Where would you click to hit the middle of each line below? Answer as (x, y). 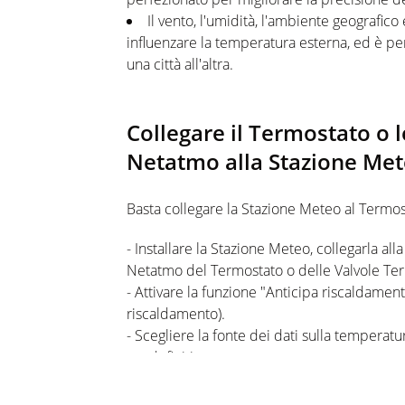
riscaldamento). (176, 314)
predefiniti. (162, 357)
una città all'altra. (180, 64)
